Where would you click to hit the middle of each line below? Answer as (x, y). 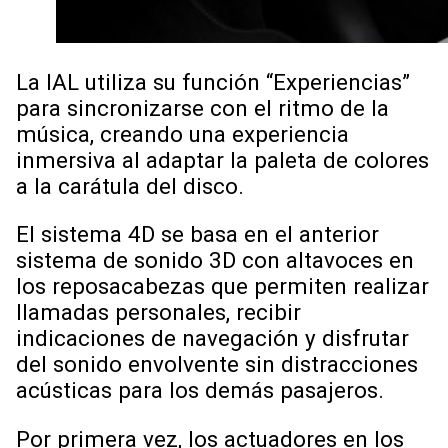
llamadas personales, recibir (158, 312)
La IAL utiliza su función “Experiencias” (213, 82)
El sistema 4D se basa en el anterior (197, 234)
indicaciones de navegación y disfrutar (212, 338)
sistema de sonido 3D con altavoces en (215, 260)
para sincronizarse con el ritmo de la (202, 108)
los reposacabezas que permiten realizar (222, 286)
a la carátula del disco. (133, 186)
